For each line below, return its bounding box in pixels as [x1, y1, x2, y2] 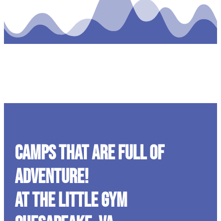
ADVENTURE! [14, 165, 88, 189]
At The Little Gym [14, 189, 127, 213]
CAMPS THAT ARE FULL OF [14, 142, 164, 166]
